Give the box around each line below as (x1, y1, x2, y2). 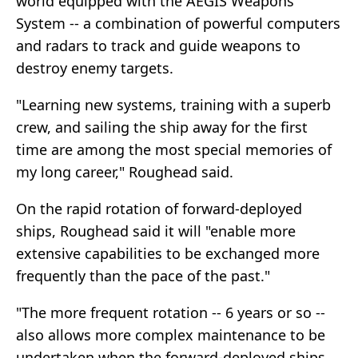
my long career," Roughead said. (16, 162, 233, 182)
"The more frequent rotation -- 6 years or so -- (16, 303, 325, 323)
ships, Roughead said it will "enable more (16, 221, 296, 241)
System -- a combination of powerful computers (16, 14, 340, 34)
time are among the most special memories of (16, 140, 332, 160)
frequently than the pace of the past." (16, 266, 270, 286)
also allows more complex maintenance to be (16, 325, 325, 345)
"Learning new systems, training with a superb (16, 95, 331, 115)
